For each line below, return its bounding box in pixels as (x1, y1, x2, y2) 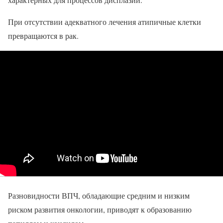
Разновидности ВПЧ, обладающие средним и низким (8, 190, 190, 201)
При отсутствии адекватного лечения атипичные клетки (8, 16, 201, 27)
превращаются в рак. (8, 30, 79, 41)
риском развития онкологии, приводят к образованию (8, 204, 192, 215)
